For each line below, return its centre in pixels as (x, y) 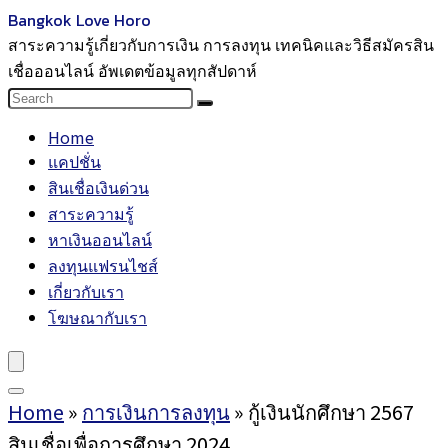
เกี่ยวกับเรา (86, 291)
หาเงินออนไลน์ (100, 239)
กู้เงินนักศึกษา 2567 (331, 411)
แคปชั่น (74, 161)
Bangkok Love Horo (79, 20)
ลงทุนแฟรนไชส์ (103, 265)
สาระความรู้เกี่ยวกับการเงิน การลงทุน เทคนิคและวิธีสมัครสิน (221, 44)
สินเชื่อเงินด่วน (98, 187)
